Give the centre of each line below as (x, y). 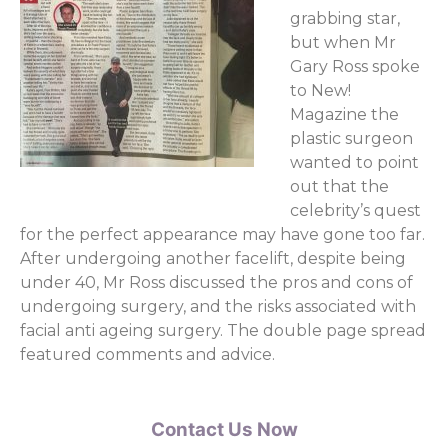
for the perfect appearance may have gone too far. (222, 234)
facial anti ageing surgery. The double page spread (223, 330)
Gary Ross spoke (355, 66)
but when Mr (343, 42)
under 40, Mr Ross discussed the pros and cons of (216, 282)
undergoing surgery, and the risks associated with (218, 306)
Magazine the (344, 114)
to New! (320, 90)
